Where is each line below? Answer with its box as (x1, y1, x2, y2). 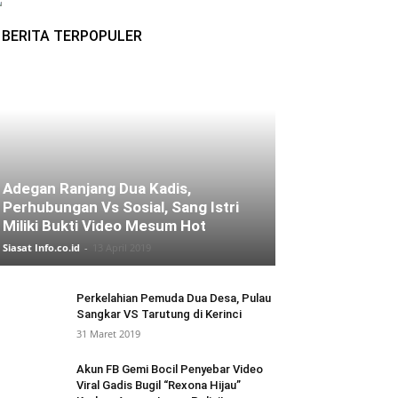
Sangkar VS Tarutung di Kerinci (76, 307, 242, 321)
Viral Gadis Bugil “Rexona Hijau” (76, 378, 241, 392)
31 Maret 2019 (76, 327, 140, 340)
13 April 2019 (92, 241, 151, 254)
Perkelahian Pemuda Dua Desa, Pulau (76, 291, 271, 305)
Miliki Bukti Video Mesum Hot (3, 217, 206, 235)
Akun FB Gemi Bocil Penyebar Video (76, 362, 263, 376)
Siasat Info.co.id (3, 241, 80, 254)
